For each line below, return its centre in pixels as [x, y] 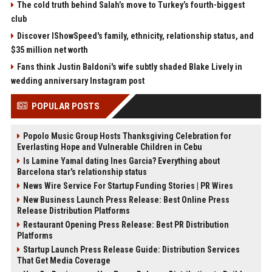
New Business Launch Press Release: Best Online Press [126, 200]
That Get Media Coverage [63, 260]
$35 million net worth [49, 50]
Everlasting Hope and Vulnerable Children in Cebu [109, 147]
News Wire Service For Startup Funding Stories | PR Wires [128, 186]
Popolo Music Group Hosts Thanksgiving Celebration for [127, 136]
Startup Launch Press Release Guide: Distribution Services [131, 250]
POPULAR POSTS [65, 106]
